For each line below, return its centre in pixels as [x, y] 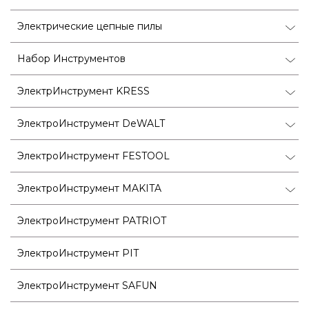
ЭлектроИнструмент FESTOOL [93, 156]
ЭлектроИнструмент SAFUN [87, 285]
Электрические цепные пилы [90, 26]
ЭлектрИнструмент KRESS [83, 91]
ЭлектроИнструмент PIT [78, 253]
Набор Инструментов [71, 58]
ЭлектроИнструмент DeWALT [91, 123]
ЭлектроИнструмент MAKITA [89, 188]
